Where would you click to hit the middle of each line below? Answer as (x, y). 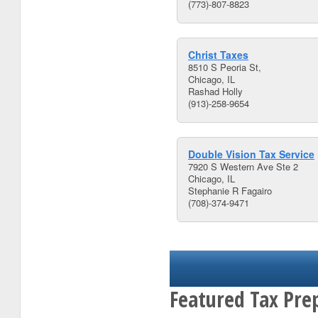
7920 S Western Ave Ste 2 (243, 166)
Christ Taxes (218, 55)
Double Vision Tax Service (251, 154)
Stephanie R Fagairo (230, 191)
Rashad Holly (215, 91)
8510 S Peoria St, (225, 67)
